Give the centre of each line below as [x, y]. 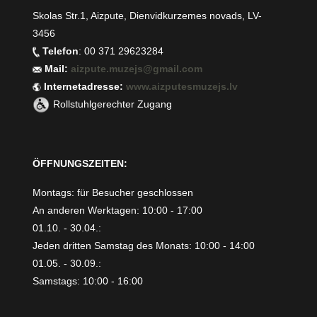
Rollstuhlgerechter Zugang [113, 104]
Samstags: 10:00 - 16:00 [88, 281]
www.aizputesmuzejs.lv [182, 87]
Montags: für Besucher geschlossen [113, 193]
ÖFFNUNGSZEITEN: [80, 164]
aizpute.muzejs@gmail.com [138, 69]
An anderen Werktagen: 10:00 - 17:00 [118, 211]
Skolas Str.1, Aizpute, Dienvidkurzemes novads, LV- [148, 16]
